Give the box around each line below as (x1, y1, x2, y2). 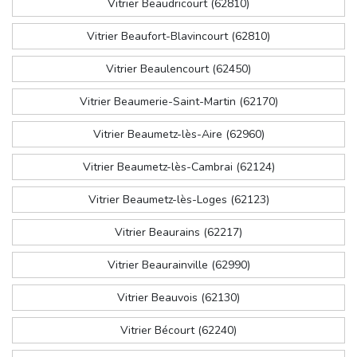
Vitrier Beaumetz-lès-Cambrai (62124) (82, 159, 275, 175)
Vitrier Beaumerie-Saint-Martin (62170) (79, 94, 278, 110)
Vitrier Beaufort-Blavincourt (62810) (87, 29, 270, 45)
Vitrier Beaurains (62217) (115, 225, 242, 241)
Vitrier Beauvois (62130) (117, 290, 240, 306)
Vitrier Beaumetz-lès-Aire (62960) (92, 127, 265, 143)
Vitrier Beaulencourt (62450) (106, 61, 251, 77)
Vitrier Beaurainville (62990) (107, 257, 250, 273)
